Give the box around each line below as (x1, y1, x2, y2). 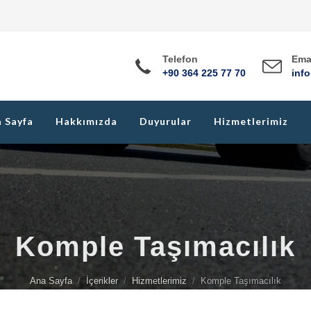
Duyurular (140, 115, 192, 127)
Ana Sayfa (30, 276, 72, 286)
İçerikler (86, 276, 118, 286)
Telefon (162, 53, 198, 65)
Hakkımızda (56, 115, 117, 127)
